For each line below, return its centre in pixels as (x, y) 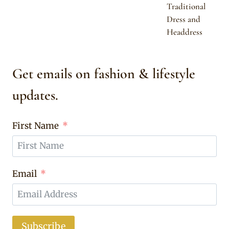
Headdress (185, 32)
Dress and (184, 19)
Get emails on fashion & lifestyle (104, 74)
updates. (35, 95)
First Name (36, 125)
